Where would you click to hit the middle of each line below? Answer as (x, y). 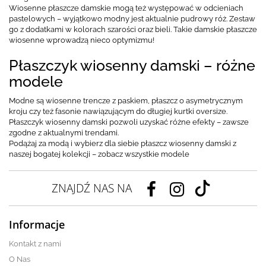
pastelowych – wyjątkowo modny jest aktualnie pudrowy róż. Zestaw (132, 19)
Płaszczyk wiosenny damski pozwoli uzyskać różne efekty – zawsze (129, 122)
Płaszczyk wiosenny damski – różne (132, 66)
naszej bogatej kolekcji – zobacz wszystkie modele (99, 154)
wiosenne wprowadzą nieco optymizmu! (82, 40)
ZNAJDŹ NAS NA (92, 189)
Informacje (37, 225)
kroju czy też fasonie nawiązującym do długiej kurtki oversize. (118, 112)
